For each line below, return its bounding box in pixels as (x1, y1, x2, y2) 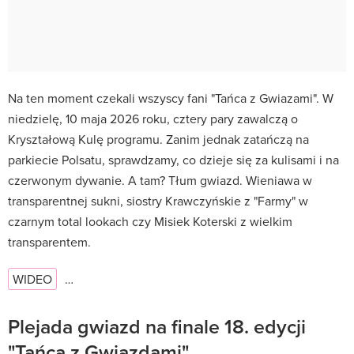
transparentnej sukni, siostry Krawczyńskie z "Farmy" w (8, 191, 308, 209)
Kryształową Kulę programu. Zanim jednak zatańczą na (8, 130, 309, 148)
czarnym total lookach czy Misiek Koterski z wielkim (8, 212, 292, 230)
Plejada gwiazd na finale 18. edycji (8, 311, 306, 341)
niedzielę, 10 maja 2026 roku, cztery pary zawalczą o (8, 109, 298, 127)
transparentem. (8, 232, 91, 250)
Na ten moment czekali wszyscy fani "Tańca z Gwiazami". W (8, 88, 333, 107)
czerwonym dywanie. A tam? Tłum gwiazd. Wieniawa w (8, 171, 312, 189)
